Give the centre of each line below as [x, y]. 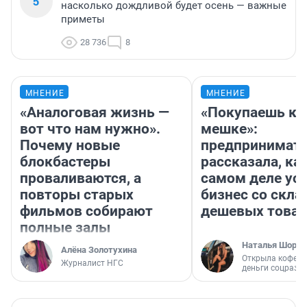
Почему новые [70, 146]
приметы [83, 20]
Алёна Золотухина [99, 250]
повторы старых [77, 195]
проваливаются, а [81, 179]
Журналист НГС [92, 263]
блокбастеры [65, 162]
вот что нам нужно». [90, 129]
